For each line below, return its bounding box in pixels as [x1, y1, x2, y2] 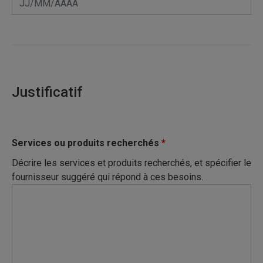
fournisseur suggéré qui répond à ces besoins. [12, 171, 203, 183]
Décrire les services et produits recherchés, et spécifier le [12, 157, 251, 168]
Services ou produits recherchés [12, 137, 161, 149]
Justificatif [12, 83, 82, 100]
